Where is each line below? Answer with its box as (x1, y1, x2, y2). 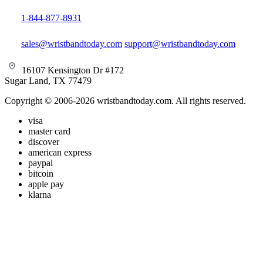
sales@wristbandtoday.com (21, 38, 122, 49)
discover (28, 136, 59, 147)
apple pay (28, 178, 64, 189)
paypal (28, 157, 53, 168)
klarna (28, 189, 51, 200)
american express (28, 147, 92, 157)
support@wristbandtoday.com (124, 38, 235, 49)
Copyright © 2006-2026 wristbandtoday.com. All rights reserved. (5, 95, 246, 106)
